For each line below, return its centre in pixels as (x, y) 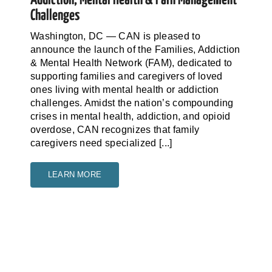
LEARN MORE (74, 174)
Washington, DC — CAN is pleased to (115, 36)
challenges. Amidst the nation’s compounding (132, 103)
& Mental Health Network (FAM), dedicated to (131, 63)
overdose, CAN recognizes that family (115, 129)
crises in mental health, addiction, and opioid (130, 116)
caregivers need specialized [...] (101, 143)
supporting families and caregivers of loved (126, 76)
